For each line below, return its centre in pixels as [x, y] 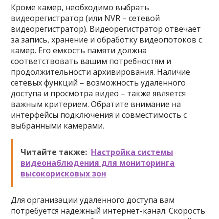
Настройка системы [132, 152]
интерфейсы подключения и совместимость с [99, 115]
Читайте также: [54, 152]
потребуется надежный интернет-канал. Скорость [108, 211]
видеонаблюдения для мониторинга [98, 163]
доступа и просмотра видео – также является [99, 93]
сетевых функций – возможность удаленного [99, 83]
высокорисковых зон [64, 174]
